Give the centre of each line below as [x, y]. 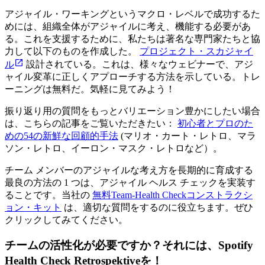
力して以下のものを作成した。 [72, 51]
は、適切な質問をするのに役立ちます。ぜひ [157, 208]
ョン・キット [33, 208]
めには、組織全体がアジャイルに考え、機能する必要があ [128, 27]
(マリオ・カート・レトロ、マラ [187, 136]
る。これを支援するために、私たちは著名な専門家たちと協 [132, 39]
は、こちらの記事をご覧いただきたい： [91, 124]
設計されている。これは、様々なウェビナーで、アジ [138, 64]
